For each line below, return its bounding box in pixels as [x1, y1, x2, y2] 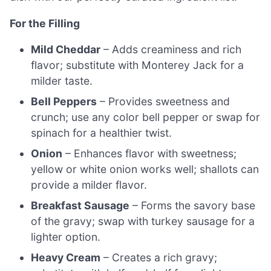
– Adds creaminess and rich [100, 43, 242, 56]
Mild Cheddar [31, 43, 101, 56]
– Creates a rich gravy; [100, 251, 218, 264]
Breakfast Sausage [31, 199, 130, 212]
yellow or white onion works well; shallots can [31, 163, 260, 176]
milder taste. [31, 74, 93, 88]
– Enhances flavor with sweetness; [62, 147, 237, 160]
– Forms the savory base [129, 199, 256, 212]
